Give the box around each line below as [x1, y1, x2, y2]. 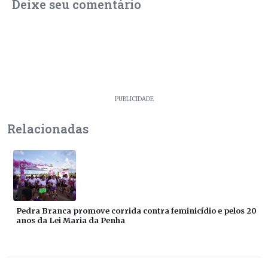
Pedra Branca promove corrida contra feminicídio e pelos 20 [16, 205, 257, 215]
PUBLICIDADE [114, 95, 154, 103]
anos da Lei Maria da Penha [16, 215, 125, 225]
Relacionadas [7, 120, 89, 136]
